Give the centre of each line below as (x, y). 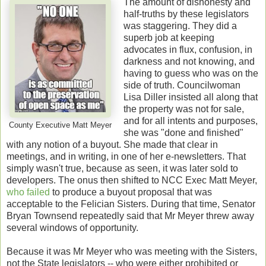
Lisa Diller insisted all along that (190, 97)
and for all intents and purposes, (190, 121)
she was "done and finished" (183, 132)
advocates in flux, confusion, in (188, 49)
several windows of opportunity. (72, 227)
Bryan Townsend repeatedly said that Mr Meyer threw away (130, 216)
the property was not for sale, (183, 109)
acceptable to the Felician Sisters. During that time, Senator (131, 204)
